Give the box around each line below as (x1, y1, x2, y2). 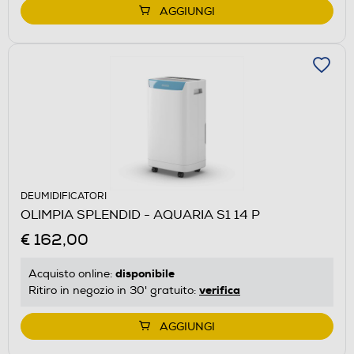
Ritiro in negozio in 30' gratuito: (28, 283, 199, 297)
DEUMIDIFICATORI (21, 190, 107, 202)
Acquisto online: (28, 266, 115, 281)
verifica (199, 282, 240, 297)
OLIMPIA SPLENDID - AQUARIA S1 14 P (21, 206, 260, 223)
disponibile (115, 265, 175, 281)
